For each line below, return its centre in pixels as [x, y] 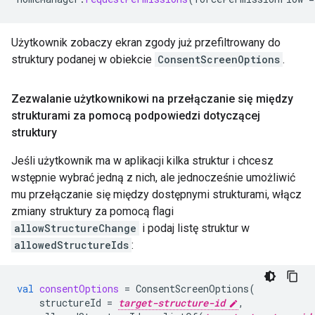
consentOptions [79, 289]
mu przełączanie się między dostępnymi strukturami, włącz [156, 195]
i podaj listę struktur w [194, 229]
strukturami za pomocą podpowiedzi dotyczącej [136, 116]
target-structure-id [172, 303]
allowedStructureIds [71, 245]
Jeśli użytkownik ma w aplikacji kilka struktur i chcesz [142, 161]
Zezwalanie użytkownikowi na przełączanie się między [152, 99]
